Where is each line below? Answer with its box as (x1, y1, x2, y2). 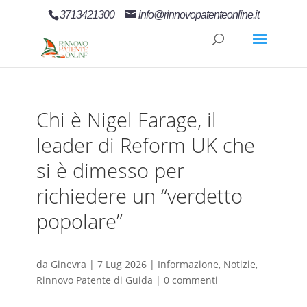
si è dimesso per (36, 157, 184, 184)
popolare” (36, 208, 123, 234)
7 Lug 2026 (97, 258, 147, 271)
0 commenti (163, 273, 218, 287)
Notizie (223, 258, 256, 271)
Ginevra (50, 258, 86, 271)
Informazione (157, 258, 219, 271)
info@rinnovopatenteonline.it (138, 9, 259, 21)
